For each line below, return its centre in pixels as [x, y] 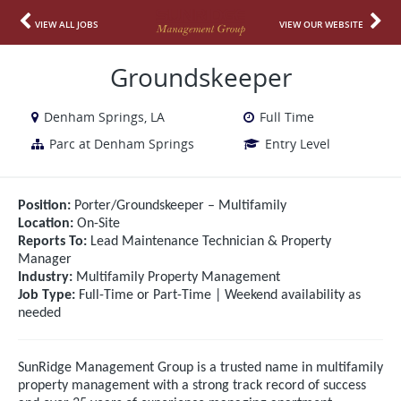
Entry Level [297, 144]
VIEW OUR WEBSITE [321, 24]
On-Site [97, 224]
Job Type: [47, 295]
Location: [46, 224]
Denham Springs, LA [104, 117]
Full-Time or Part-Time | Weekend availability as [218, 295]
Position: [44, 206]
